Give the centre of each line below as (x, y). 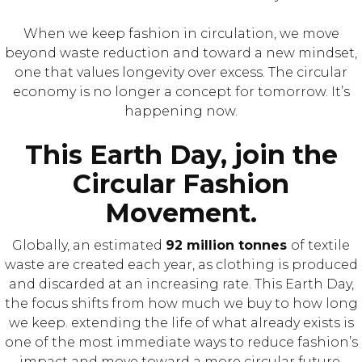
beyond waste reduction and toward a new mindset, (181, 53)
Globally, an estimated (89, 245)
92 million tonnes (228, 245)
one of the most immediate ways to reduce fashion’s (181, 342)
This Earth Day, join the (181, 155)
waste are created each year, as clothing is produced (181, 265)
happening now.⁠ (181, 111)
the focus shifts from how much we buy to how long (181, 303)
